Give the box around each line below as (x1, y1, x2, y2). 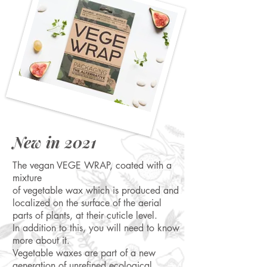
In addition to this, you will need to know (13, 222, 179, 234)
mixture (13, 172, 42, 184)
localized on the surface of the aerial (13, 197, 162, 209)
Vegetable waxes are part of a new (13, 247, 156, 259)
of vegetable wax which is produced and (13, 184, 179, 197)
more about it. (13, 234, 70, 247)
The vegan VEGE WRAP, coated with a (13, 159, 172, 172)
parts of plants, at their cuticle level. (13, 209, 157, 222)
